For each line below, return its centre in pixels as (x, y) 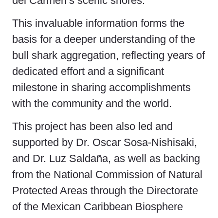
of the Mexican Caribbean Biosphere (98, 207)
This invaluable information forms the (98, 23)
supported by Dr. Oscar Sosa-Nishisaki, (105, 143)
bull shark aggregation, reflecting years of (109, 55)
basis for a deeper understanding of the (104, 39)
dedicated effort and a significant (88, 72)
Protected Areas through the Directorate (105, 191)
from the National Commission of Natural (107, 175)
